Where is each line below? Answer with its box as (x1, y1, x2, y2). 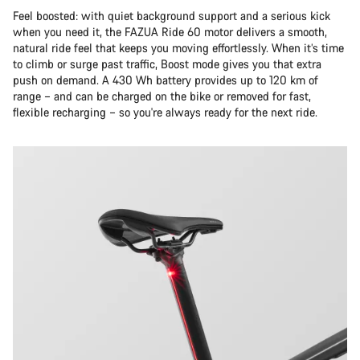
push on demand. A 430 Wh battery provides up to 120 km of (13, 72, 318, 88)
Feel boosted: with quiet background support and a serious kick (13, 8, 330, 23)
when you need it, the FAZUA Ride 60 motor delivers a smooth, (13, 24, 327, 39)
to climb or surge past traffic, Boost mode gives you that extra (13, 56, 321, 72)
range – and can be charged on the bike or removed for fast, (13, 88, 311, 104)
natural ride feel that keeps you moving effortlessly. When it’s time (13, 40, 344, 55)
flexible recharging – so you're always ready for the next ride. (13, 104, 317, 120)
